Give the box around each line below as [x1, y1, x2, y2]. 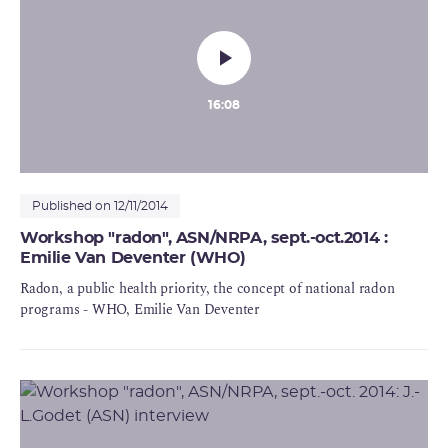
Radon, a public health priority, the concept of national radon [20, 277, 395, 299]
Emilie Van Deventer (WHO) [20, 249, 247, 266]
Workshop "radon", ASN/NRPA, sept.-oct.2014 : [20, 229, 388, 246]
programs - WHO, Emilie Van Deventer [20, 298, 260, 320]
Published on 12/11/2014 [32, 199, 168, 212]
